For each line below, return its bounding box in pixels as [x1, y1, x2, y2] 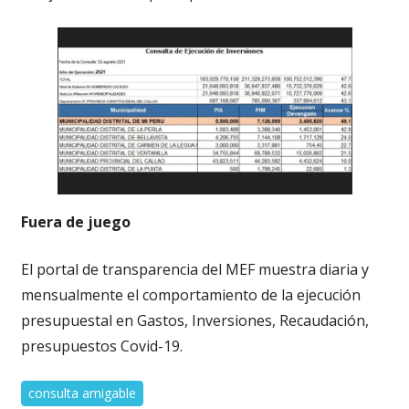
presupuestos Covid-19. [20, 336, 183, 357]
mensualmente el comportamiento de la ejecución [20, 285, 361, 306]
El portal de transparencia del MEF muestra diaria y [20, 259, 369, 280]
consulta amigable [27, 384, 136, 403]
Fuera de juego [20, 212, 131, 233]
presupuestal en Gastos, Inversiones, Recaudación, [20, 310, 369, 331]
